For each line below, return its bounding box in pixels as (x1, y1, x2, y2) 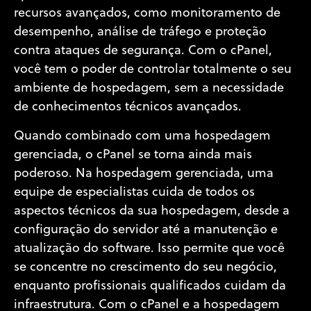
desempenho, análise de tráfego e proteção (14, 25, 267, 40)
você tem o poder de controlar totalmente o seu (14, 62, 292, 78)
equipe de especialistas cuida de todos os (14, 185, 255, 200)
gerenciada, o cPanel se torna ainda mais (14, 147, 252, 162)
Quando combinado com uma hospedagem (14, 128, 271, 144)
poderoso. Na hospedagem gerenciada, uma (14, 166, 274, 181)
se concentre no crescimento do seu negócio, (14, 260, 277, 275)
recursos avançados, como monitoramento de (14, 6, 280, 22)
